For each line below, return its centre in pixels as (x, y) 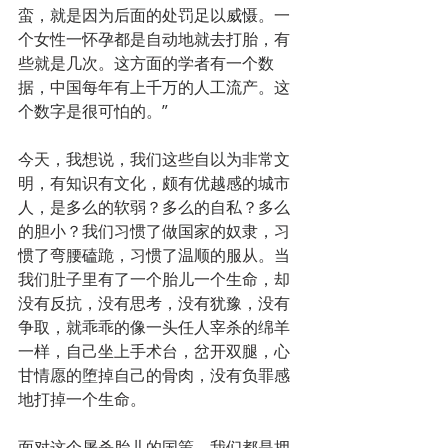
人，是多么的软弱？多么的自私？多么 (154, 206)
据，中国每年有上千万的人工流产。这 (154, 86)
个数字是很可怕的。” (93, 110)
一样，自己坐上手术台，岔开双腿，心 (154, 350)
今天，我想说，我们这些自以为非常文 (154, 158)
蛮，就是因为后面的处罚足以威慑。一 (154, 14)
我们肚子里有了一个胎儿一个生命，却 (154, 278)
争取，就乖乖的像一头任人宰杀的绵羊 (154, 326)
